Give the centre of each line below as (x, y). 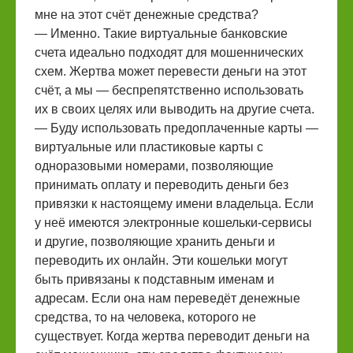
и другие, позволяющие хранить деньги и (155, 242)
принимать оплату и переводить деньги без (162, 185)
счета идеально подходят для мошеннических (169, 52)
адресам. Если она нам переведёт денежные (167, 298)
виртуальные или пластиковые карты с (149, 147)
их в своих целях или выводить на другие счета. (175, 109)
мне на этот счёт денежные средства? (147, 15)
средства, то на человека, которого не (145, 317)
